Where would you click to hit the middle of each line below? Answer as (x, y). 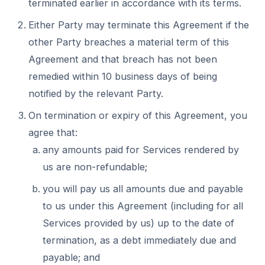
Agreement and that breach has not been (123, 59)
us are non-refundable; (95, 167)
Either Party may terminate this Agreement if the (139, 25)
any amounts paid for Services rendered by (141, 150)
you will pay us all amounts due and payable (143, 189)
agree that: (53, 132)
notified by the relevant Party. (96, 93)
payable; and (71, 257)
